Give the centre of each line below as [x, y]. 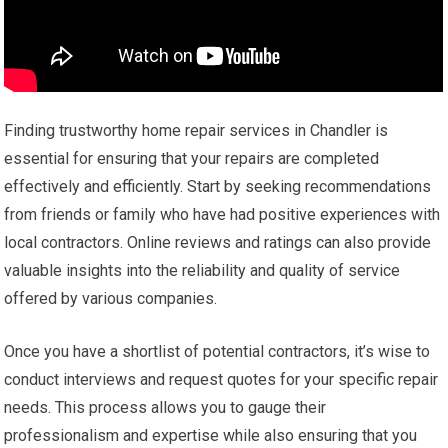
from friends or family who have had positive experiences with [222, 214]
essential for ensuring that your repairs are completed [192, 158]
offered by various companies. [111, 298]
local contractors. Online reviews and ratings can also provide [218, 242]
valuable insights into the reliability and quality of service [202, 270]
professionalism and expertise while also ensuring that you [211, 435]
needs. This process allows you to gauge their [165, 407]
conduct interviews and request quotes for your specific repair [221, 379]
